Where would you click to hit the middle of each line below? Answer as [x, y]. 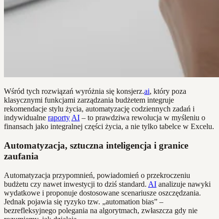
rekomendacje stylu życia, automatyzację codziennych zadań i [99, 109]
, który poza [168, 91]
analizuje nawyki [184, 184]
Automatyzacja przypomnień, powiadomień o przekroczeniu [97, 175]
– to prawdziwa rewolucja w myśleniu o [142, 118]
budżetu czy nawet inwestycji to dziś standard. [76, 184]
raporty [59, 118]
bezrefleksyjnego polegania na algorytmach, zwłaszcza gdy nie [101, 210]
